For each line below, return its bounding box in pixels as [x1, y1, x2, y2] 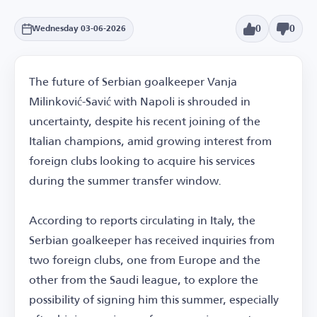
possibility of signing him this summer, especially [29, 288, 279, 311]
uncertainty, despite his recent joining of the [29, 110, 260, 132]
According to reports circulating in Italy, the [29, 209, 255, 231]
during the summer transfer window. [29, 169, 221, 192]
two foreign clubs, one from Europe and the [29, 248, 260, 271]
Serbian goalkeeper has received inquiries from [29, 229, 275, 251]
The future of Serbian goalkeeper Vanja [29, 70, 237, 93]
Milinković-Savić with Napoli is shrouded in [29, 90, 250, 113]
